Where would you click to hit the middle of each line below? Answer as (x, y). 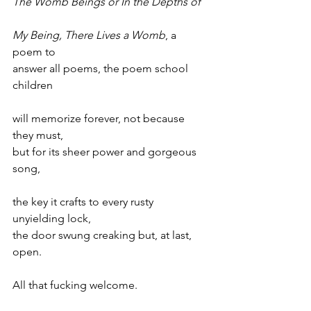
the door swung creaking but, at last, (103, 235)
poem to (34, 52)
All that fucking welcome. (75, 285)
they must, (38, 135)
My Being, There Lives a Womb (89, 35)
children (33, 85)
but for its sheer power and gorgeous (106, 152)
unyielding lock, (52, 218)
